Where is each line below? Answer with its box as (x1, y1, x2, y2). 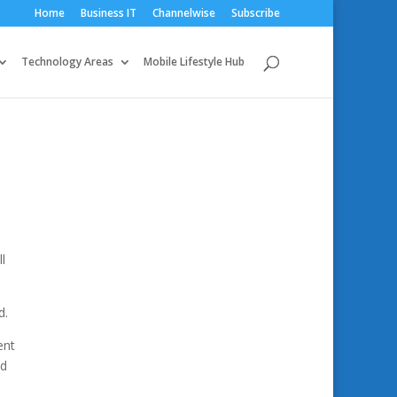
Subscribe (231, 5, 280, 20)
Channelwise (152, 5, 215, 20)
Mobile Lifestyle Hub (144, 54, 245, 69)
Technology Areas (21, 54, 113, 69)
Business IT (81, 5, 136, 20)
